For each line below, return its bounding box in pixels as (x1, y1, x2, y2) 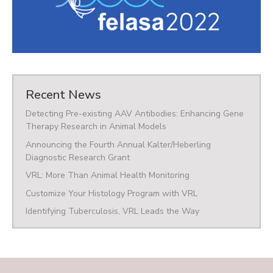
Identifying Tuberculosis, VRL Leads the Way (26, 205, 199, 217)
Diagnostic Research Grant (26, 151, 130, 163)
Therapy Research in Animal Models (26, 121, 166, 133)
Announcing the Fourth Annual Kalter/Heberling (26, 138, 211, 151)
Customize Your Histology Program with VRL (26, 187, 197, 199)
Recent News (26, 87, 101, 104)
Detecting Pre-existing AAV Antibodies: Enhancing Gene (26, 108, 244, 120)
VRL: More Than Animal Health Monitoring (26, 169, 190, 182)
